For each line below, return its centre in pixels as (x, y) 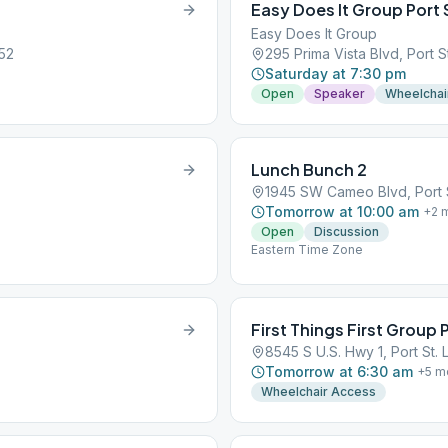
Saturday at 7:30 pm (335, 73)
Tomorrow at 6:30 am (339, 371)
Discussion (346, 231)
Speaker (339, 93)
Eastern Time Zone (307, 249)
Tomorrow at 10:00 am (342, 211)
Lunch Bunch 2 (309, 169)
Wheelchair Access (318, 391)
